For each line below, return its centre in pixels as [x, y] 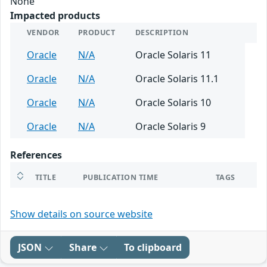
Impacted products [55, 16]
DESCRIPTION [162, 33]
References [36, 155]
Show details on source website [81, 214]
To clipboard [153, 248]
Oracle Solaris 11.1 [177, 79]
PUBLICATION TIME [121, 178]
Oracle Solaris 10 [173, 103]
